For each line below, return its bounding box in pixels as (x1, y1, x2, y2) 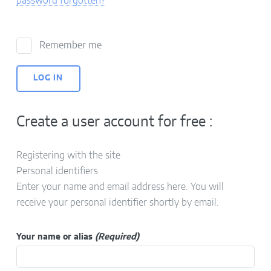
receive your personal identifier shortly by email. (16, 198, 219, 208)
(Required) (94, 232, 139, 242)
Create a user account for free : (16, 115, 213, 130)
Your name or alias (16, 232, 95, 242)
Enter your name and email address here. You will (16, 182, 224, 192)
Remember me (39, 41, 102, 51)
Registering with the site (16, 151, 120, 161)
